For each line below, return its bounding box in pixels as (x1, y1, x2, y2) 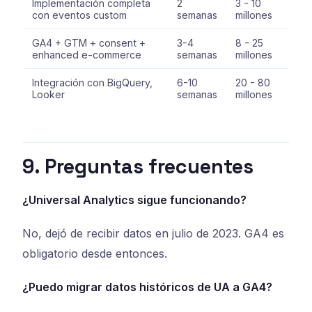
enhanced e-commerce (31, 48, 141, 61)
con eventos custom (31, 8, 127, 21)
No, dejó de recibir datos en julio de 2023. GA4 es (22, 226, 284, 241)
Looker (31, 88, 65, 100)
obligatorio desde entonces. (22, 247, 167, 261)
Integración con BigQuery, (31, 76, 153, 88)
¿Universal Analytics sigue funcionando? (22, 192, 247, 207)
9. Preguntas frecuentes (22, 153, 253, 179)
